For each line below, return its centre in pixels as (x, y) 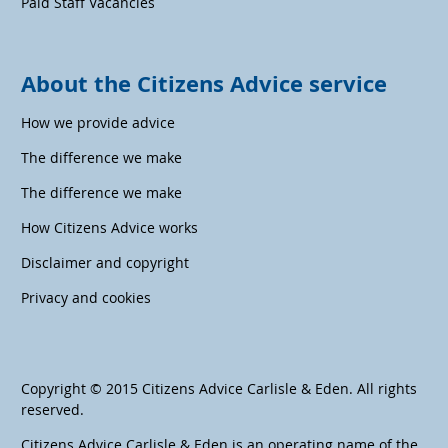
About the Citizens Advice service (204, 83)
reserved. (52, 409)
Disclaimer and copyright (105, 262)
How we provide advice (98, 122)
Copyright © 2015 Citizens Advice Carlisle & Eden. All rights (219, 388)
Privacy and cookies (86, 297)
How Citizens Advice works (109, 227)
